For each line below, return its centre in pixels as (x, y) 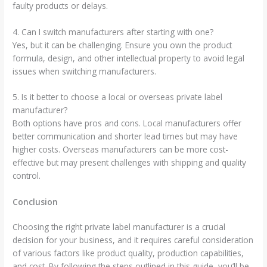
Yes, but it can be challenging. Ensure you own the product (122, 45)
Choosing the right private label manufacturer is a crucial (119, 227)
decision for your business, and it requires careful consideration (133, 240)
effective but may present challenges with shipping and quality (130, 163)
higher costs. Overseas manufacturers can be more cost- (121, 150)
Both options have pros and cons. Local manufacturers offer (127, 123)
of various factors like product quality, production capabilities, (128, 253)
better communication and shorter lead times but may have (125, 136)
